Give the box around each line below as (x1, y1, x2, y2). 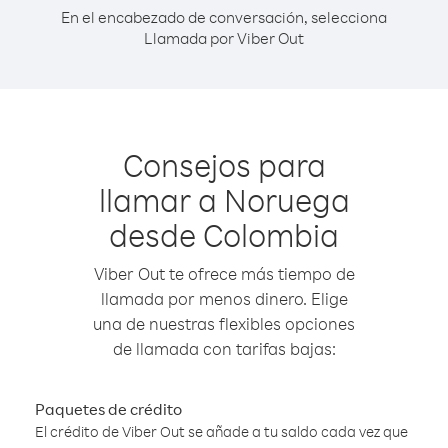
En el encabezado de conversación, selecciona (61, 7, 387, 27)
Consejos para (122, 144, 326, 185)
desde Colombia (109, 214, 339, 255)
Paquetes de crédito (35, 399, 182, 419)
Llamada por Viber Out (144, 28, 304, 48)
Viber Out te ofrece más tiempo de (93, 263, 355, 284)
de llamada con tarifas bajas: (112, 338, 336, 359)
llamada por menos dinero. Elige (100, 288, 348, 309)
